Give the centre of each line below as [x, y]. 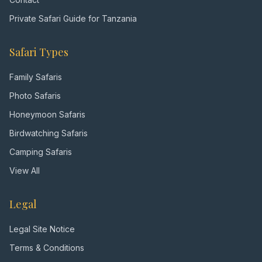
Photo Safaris [35, 96]
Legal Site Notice [42, 229]
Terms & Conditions [47, 248]
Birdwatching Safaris [49, 133]
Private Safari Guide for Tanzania [73, 18]
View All [25, 170]
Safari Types [39, 52]
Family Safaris [36, 77]
